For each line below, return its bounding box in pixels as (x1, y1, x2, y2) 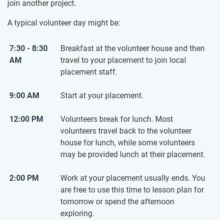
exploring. (60, 209, 94, 219)
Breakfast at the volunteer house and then (60, 44, 205, 54)
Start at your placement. (60, 91, 143, 101)
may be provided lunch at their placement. (60, 150, 205, 160)
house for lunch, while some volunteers (60, 138, 195, 148)
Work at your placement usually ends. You (60, 173, 205, 183)
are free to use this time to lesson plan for (60, 185, 204, 195)
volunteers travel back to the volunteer (60, 126, 192, 136)
